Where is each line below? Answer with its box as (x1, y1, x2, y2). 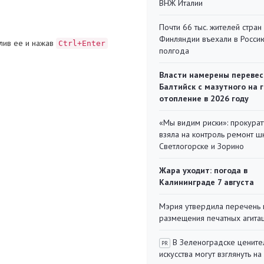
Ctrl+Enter (58, 38, 105, 48)
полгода (159, 45, 189, 56)
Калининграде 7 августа (159, 177, 254, 187)
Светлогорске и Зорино (159, 141, 244, 151)
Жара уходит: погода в (159, 165, 247, 176)
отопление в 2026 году (159, 93, 249, 104)
